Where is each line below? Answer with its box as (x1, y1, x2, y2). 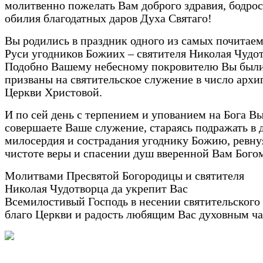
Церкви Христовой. (5, 86, 102, 99)
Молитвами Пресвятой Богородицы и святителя (5, 170, 244, 183)
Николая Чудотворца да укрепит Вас (5, 183, 188, 195)
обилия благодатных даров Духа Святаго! (5, 12, 212, 25)
